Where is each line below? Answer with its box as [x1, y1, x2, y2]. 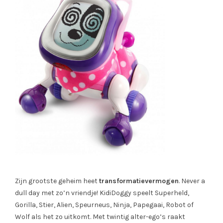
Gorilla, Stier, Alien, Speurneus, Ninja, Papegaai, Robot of [15, 200, 194, 209]
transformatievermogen [99, 176, 179, 185]
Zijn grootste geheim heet [15, 176, 99, 185]
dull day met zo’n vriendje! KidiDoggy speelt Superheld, [15, 188, 189, 197]
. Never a [179, 176, 205, 185]
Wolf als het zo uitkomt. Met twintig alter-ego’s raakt [15, 212, 185, 221]
